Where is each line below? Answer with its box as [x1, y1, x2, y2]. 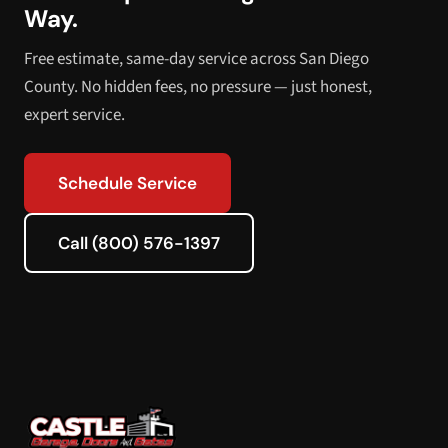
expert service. [24, 103, 125, 127]
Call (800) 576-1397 [58, 232, 220, 254]
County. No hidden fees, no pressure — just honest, [24, 75, 372, 99]
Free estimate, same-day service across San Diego [24, 47, 369, 71]
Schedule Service [58, 172, 197, 194]
